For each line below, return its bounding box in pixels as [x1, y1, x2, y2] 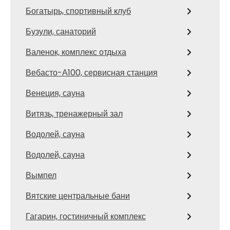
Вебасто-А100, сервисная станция [26, 67, 158, 79]
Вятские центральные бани [26, 190, 130, 202]
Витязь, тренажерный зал [26, 108, 123, 120]
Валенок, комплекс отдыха [26, 46, 126, 58]
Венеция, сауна [26, 87, 85, 99]
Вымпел [26, 169, 56, 181]
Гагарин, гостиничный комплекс [26, 210, 146, 222]
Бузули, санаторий [26, 26, 96, 37]
